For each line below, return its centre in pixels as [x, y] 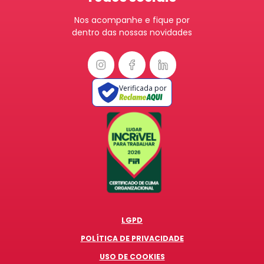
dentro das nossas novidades [132, 33]
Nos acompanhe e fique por [132, 20]
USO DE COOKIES [132, 257]
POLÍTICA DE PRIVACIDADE [132, 239]
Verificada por [143, 88]
